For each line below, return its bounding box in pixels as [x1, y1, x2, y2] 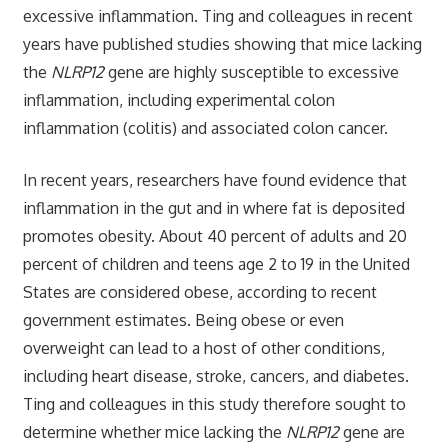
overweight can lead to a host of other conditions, [22, 337, 385, 358]
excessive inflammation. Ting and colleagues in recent [22, 5, 413, 26]
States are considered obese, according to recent [22, 281, 377, 302]
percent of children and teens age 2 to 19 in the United [22, 253, 410, 274]
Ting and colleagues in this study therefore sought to [22, 393, 406, 414]
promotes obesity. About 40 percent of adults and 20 [22, 225, 407, 246]
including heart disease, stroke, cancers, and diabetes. [22, 365, 409, 386]
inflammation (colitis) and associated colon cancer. [22, 117, 388, 138]
